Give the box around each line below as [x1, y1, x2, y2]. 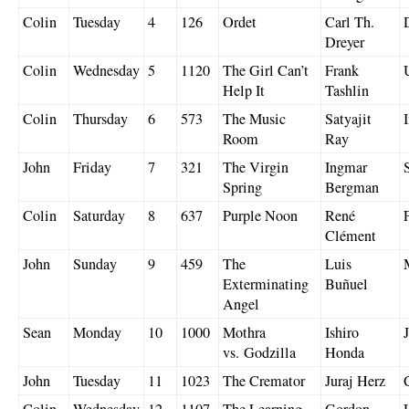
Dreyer [325, 31, 364, 52]
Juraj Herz [325, 370, 385, 391]
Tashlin [325, 79, 369, 100]
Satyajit [325, 108, 372, 129]
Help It [223, 79, 265, 100]
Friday [73, 156, 111, 177]
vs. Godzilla [223, 341, 296, 362]
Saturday [73, 204, 125, 225]
